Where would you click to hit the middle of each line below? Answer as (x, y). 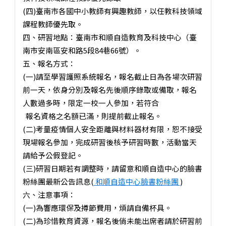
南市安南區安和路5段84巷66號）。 (82, 50)
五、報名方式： (49, 63)
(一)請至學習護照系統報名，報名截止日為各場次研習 (112, 76)
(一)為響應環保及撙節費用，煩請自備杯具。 (97, 207)
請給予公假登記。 (53, 155)
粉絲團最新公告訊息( (58, 181)
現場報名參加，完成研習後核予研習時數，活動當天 (109, 142)
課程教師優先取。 (53, 24)
